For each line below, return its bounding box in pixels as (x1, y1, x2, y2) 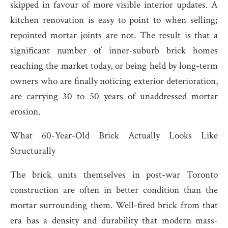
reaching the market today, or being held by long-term (10, 60, 218, 72)
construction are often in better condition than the (10, 184, 218, 196)
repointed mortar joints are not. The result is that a (10, 29, 218, 42)
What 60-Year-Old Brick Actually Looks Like (10, 129, 218, 142)
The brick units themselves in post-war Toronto (10, 168, 218, 181)
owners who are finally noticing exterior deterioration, (10, 75, 218, 88)
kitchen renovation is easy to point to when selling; (10, 14, 218, 26)
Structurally (10, 145, 55, 157)
